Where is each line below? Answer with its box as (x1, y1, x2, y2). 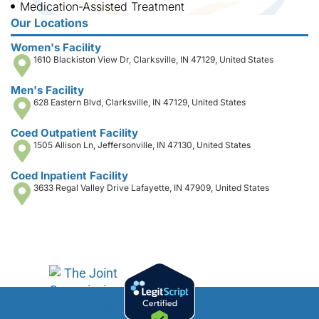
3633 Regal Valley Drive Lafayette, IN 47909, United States (33, 182, 269, 193)
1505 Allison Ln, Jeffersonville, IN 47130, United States (33, 139, 251, 150)
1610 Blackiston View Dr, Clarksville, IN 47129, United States (33, 53, 273, 65)
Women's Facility (11, 40, 101, 54)
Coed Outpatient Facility (11, 125, 138, 140)
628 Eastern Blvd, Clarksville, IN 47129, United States (33, 96, 246, 108)
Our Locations (11, 16, 88, 31)
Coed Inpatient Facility (11, 168, 128, 182)
